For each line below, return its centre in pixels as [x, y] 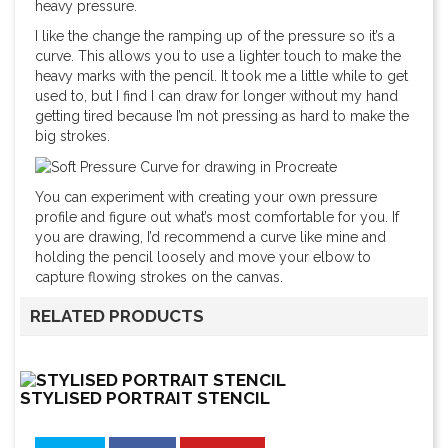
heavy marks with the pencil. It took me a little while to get [221, 76]
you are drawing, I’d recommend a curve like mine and [210, 237]
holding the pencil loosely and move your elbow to [203, 257]
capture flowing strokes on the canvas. [159, 277]
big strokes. [72, 136]
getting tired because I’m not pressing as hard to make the [222, 116]
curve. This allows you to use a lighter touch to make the [218, 56]
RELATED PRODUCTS [117, 316]
